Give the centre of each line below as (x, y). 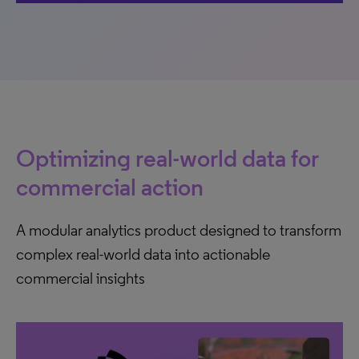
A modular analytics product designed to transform (179, 230)
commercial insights (81, 278)
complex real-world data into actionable (143, 254)
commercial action (110, 187)
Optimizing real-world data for (167, 158)
